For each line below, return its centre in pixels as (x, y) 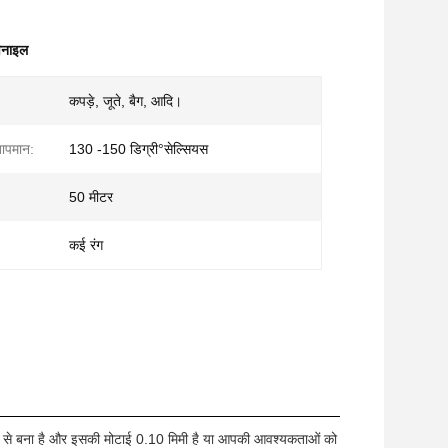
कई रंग (86, 245)
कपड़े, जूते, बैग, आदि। (125, 101)
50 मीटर (91, 197)
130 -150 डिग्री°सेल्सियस (138, 149)
